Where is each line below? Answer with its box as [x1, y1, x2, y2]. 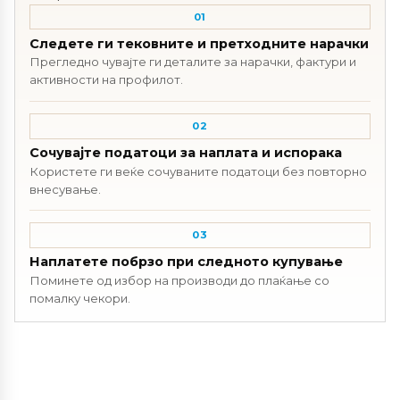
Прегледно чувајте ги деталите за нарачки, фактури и [29, 54, 356, 70]
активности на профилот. [29, 72, 183, 87]
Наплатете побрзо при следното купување [29, 254, 343, 271]
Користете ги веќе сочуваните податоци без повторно [29, 163, 367, 179]
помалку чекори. [29, 290, 130, 305]
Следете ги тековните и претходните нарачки [29, 35, 369, 52]
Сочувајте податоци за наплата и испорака [29, 144, 342, 161]
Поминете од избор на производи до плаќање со [29, 272, 329, 287]
